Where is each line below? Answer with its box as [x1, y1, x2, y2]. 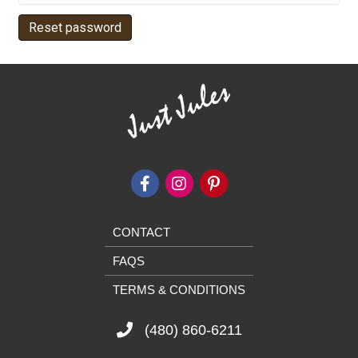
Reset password [29, 20, 121, 36]
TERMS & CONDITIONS [113, 282, 245, 296]
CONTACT [113, 225, 170, 239]
